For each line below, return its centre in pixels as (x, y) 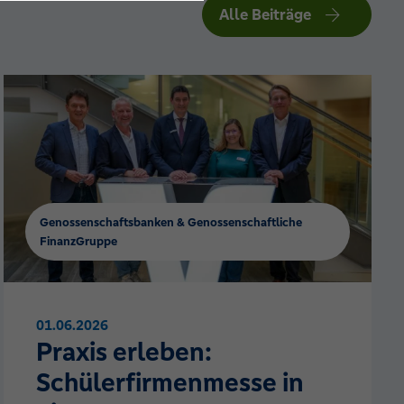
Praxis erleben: (124, 351)
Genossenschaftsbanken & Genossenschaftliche (171, 222)
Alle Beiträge (265, 15)
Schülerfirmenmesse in (170, 382)
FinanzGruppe (78, 241)
